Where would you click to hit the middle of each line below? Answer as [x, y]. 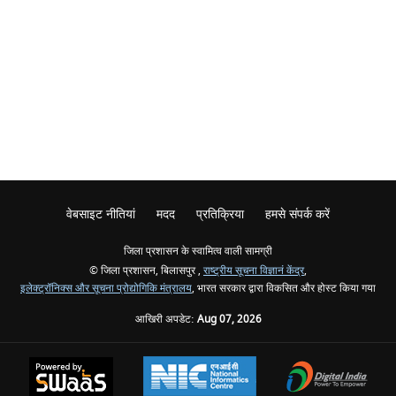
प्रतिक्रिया [220, 214]
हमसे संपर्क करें [297, 214]
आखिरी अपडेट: [166, 320]
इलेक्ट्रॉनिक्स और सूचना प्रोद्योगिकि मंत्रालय [106, 289]
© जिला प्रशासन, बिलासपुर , [146, 271]
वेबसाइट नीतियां [101, 214]
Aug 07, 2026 [229, 320]
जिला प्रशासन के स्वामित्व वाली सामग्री [198, 251]
